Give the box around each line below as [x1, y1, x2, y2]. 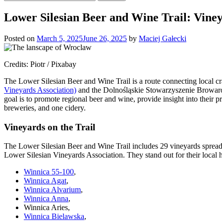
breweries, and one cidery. [4, 103, 86, 112]
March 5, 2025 [37, 34, 83, 43]
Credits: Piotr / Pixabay [4, 59, 76, 68]
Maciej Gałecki [139, 34, 186, 43]
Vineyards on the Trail [4, 121, 95, 132]
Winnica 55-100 [24, 167, 74, 176]
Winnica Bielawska [24, 212, 84, 221]
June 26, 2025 [83, 34, 127, 43]
